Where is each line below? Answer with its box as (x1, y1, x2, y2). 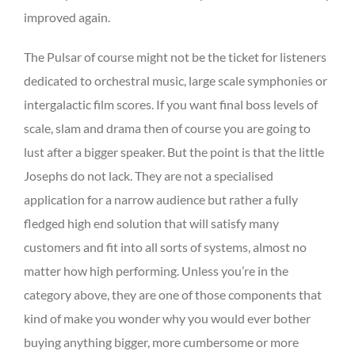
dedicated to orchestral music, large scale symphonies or (24, 72, 327, 88)
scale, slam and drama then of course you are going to (24, 120, 311, 136)
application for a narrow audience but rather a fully (24, 191, 298, 207)
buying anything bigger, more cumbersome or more (24, 334, 299, 349)
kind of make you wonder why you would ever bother (24, 310, 311, 326)
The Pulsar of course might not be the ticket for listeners (24, 48, 326, 64)
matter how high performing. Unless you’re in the (24, 262, 288, 278)
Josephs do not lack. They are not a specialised (24, 167, 273, 183)
